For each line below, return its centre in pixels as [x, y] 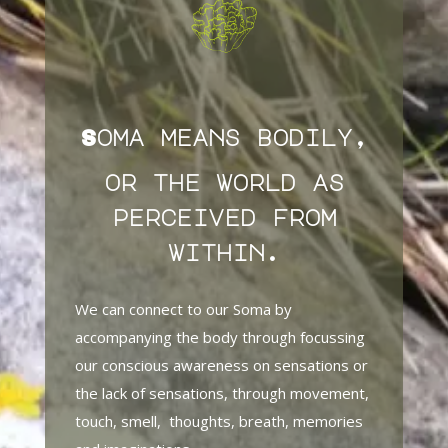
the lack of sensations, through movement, [221, 393]
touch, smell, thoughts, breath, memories [218, 421]
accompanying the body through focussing [219, 337]
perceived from [223, 217]
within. [223, 252]
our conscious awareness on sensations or [221, 365]
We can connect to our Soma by [183, 309]
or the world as [223, 182]
